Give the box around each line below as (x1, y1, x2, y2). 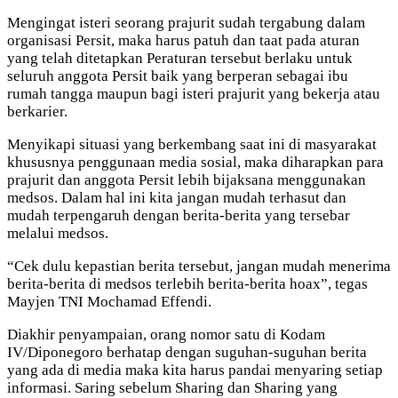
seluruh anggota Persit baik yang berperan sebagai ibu (7, 67, 348, 84)
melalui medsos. (7, 224, 108, 242)
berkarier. (7, 102, 68, 120)
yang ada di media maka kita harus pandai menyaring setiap (7, 361, 383, 378)
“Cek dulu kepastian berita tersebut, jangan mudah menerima (7, 257, 391, 275)
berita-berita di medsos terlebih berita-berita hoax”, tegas (7, 275, 368, 292)
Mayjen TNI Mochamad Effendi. (7, 292, 211, 310)
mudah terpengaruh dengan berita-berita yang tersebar (7, 206, 350, 224)
